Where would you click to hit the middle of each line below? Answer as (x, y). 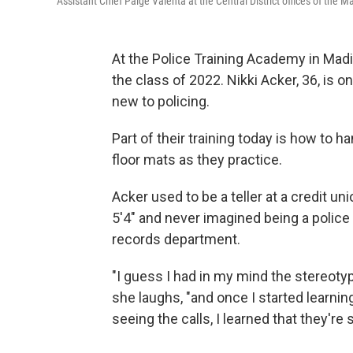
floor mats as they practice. (197, 160)
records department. (176, 240)
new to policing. (161, 102)
